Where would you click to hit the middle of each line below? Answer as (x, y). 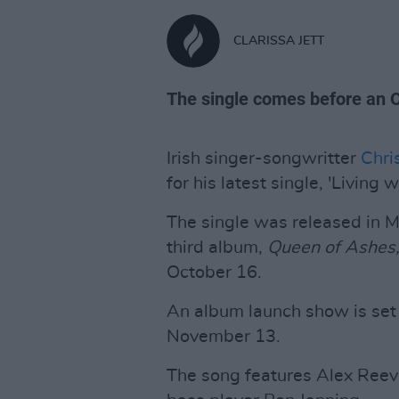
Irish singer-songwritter (264, 159)
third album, (217, 248)
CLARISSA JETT (279, 41)
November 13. (224, 337)
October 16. (214, 273)
